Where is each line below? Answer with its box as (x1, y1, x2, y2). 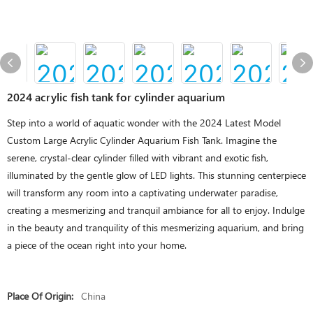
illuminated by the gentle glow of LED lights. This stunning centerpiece (7, 168, 306, 182)
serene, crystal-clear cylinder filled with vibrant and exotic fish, (7, 151, 268, 164)
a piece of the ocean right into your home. (7, 238, 187, 252)
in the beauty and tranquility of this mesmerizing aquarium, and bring (7, 221, 304, 234)
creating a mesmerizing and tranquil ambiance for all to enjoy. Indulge (7, 203, 305, 217)
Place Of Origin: (7, 289, 73, 303)
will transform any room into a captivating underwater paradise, (7, 186, 278, 199)
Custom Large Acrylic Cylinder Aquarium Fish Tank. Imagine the (7, 133, 277, 147)
